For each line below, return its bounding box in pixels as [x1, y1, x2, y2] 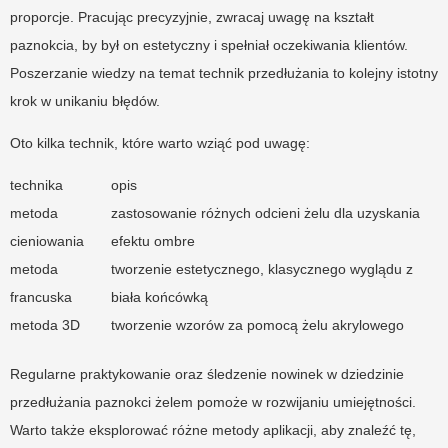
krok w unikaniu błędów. [10, 92, 160, 109]
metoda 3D [10, 316, 80, 333]
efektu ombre [111, 232, 195, 249]
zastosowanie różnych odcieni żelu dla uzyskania [111, 204, 420, 221]
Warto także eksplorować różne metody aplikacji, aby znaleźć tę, [10, 421, 416, 438]
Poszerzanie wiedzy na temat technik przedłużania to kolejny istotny [10, 64, 438, 81]
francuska [10, 288, 72, 305]
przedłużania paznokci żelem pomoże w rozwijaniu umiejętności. [10, 393, 416, 410]
